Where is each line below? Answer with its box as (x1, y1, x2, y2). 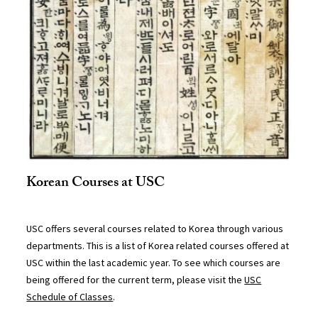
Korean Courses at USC (26, 172, 165, 197)
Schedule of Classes (26, 290, 114, 304)
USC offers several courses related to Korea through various (26, 222, 284, 236)
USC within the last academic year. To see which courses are (26, 256, 281, 270)
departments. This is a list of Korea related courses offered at (26, 239, 290, 253)
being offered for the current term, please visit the (26, 273, 245, 287)
